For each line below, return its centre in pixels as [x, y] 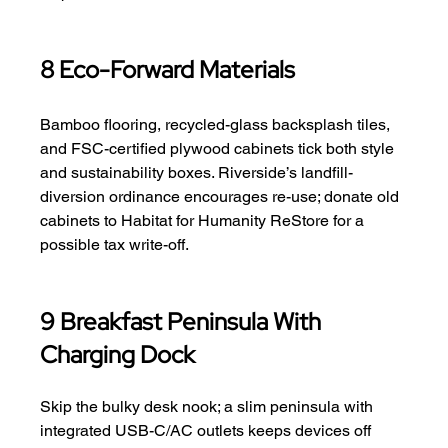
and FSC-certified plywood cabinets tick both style [219, 148]
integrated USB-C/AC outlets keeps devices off [208, 430]
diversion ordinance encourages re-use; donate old [222, 196]
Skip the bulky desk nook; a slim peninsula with [209, 406]
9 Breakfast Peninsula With [183, 321]
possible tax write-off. [115, 244]
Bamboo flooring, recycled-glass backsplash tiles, [217, 124]
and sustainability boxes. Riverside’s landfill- [197, 172]
